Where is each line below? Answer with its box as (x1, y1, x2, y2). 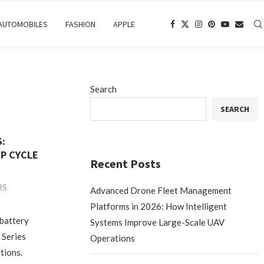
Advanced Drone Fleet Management (90, 185, 232, 196)
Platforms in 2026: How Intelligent (90, 201, 227, 212)
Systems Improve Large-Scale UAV (90, 217, 225, 227)
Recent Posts (90, 156, 161, 171)
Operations (90, 233, 136, 243)
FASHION (65, 19, 95, 29)
